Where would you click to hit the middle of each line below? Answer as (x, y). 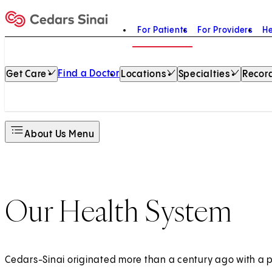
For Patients (162, 30)
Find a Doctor (89, 74)
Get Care (26, 74)
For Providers (225, 30)
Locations (143, 74)
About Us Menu (59, 134)
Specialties (204, 74)
